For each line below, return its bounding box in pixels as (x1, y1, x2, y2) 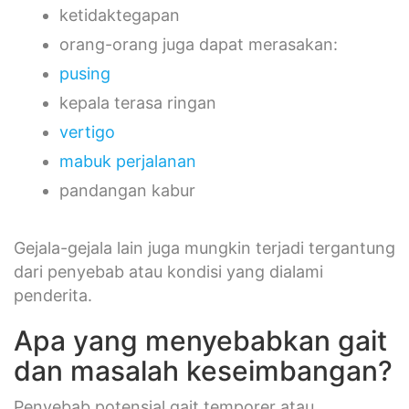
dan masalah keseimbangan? (14, 353, 393, 387)
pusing (59, 63, 110, 83)
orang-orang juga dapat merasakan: (59, 34, 338, 54)
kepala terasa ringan (59, 92, 216, 112)
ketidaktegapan (59, 5, 180, 25)
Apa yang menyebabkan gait (14, 323, 387, 357)
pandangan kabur (59, 180, 195, 200)
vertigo (59, 121, 115, 142)
